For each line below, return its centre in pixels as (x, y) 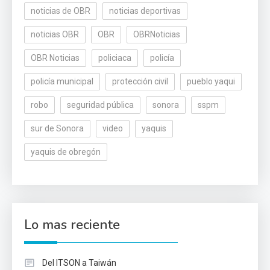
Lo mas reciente (72, 225)
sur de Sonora (57, 129)
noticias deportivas (145, 11)
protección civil (140, 82)
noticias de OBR (61, 11)
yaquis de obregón (66, 152)
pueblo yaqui (211, 82)
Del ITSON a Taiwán (79, 263)
